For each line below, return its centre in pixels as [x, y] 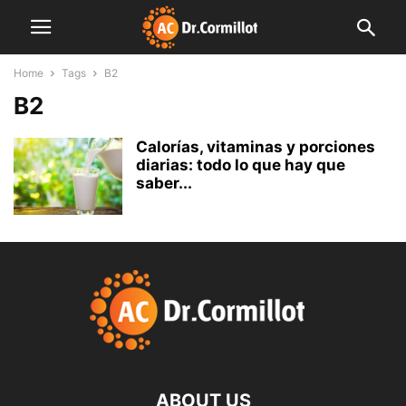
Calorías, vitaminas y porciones [256, 147]
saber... [164, 183]
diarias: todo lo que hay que [241, 165]
